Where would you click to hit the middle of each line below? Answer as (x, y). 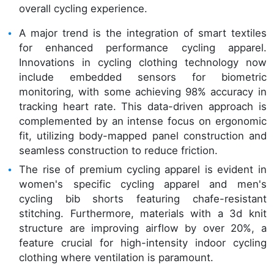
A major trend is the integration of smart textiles (143, 33)
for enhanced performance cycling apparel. (143, 47)
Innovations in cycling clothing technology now (143, 62)
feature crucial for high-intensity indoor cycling (143, 243)
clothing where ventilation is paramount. (117, 257)
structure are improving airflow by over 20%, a (143, 228)
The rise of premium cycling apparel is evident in (143, 169)
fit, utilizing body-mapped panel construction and (143, 135)
